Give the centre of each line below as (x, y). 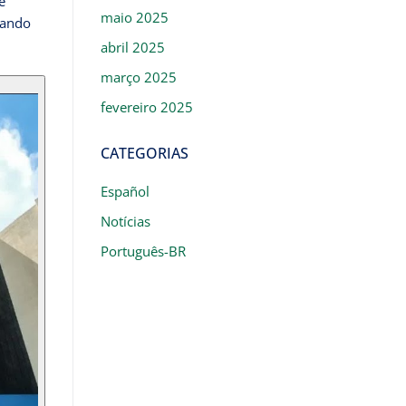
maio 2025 (134, 17)
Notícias (125, 221)
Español (125, 191)
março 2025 (138, 77)
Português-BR (143, 251)
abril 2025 (132, 47)
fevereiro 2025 (146, 106)
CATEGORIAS (144, 153)
